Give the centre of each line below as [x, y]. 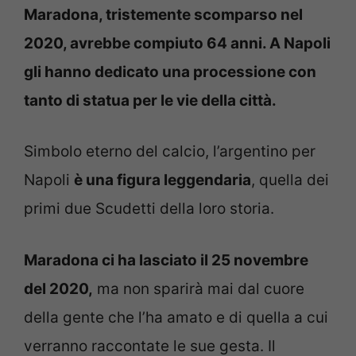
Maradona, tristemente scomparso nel [163, 14]
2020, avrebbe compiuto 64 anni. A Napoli [177, 43]
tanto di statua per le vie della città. [150, 100]
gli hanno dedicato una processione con [170, 72]
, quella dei [290, 180]
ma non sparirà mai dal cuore [199, 288]
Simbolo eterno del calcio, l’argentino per [170, 152]
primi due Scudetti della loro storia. [149, 209]
